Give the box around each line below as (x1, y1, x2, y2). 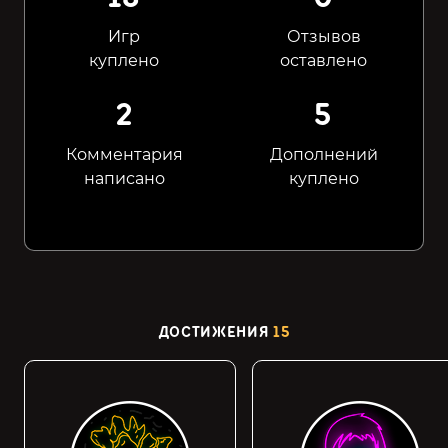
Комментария (65, 145, 183, 164)
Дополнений (269, 145, 378, 164)
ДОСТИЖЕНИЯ (158, 323, 273, 342)
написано (83, 169, 165, 188)
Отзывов (286, 27, 361, 46)
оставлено (280, 51, 368, 70)
